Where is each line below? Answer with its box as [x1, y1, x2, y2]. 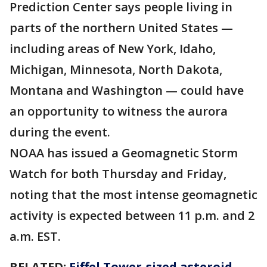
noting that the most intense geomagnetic [10, 187, 257, 203]
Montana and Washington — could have [10, 82, 244, 99]
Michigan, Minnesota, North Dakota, [10, 61, 222, 78]
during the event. [10, 124, 110, 141]
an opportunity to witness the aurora [10, 103, 228, 120]
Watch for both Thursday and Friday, [10, 166, 226, 182]
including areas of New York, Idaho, [10, 41, 216, 57]
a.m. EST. [10, 228, 61, 245]
